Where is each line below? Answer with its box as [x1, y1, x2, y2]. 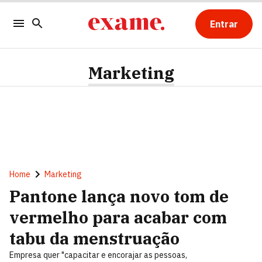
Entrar [209, 18, 238, 30]
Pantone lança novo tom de [9, 185, 229, 207]
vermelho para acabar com [9, 206, 227, 228]
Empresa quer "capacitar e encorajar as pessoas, [9, 250, 187, 260]
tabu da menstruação [9, 227, 180, 249]
